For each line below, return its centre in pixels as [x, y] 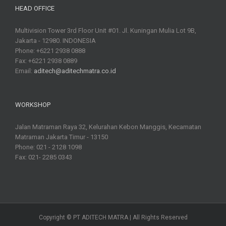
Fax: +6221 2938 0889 [46, 61]
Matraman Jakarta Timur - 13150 [62, 137]
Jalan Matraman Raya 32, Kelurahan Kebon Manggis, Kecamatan [108, 127]
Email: [24, 71]
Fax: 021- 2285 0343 [44, 157]
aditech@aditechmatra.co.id [75, 71]
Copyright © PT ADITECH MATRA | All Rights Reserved [113, 218]
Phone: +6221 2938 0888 [50, 51]
